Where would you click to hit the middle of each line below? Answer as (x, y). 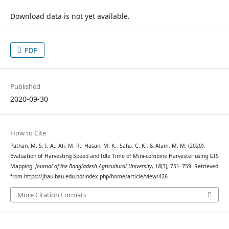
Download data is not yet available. (70, 16)
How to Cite (28, 133)
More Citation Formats (52, 194)
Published (25, 87)
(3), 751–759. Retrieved (189, 166)
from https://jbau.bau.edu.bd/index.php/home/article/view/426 (89, 177)
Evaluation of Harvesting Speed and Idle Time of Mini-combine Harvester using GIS (114, 156)
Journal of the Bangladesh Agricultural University (93, 166)
